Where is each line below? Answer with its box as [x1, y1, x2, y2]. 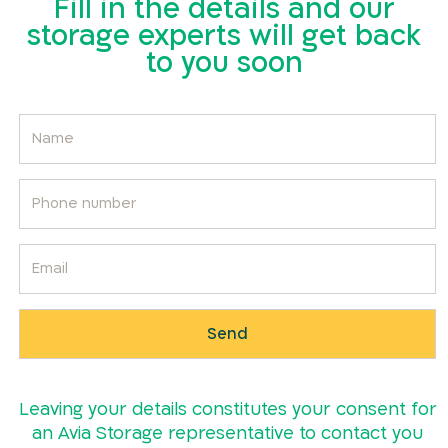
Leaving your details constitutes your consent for [18, 397, 437, 421]
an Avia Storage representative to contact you [32, 421, 424, 445]
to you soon [145, 43, 303, 82]
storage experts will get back [27, 16, 421, 55]
